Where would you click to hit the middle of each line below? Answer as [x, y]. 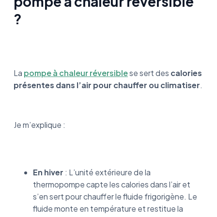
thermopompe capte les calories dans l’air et [112, 184]
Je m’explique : [39, 125]
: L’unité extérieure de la [107, 172]
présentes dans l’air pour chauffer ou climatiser [107, 85]
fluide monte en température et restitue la [108, 209]
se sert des [149, 73]
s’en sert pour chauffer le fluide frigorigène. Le [115, 196]
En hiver [48, 172]
